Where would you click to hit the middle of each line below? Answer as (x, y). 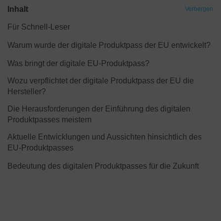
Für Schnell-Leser (39, 27)
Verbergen (199, 9)
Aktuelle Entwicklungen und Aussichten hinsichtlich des (105, 137)
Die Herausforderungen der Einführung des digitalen (99, 109)
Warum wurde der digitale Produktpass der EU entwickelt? (109, 45)
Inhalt (18, 9)
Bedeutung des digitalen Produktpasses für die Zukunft (103, 166)
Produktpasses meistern (50, 120)
